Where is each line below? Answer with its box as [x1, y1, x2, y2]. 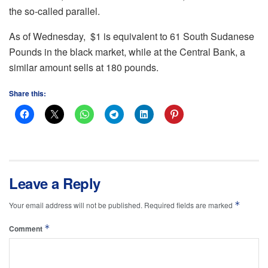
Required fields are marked [144, 199, 234, 210]
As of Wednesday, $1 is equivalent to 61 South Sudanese [9, 29, 254, 43]
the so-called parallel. [9, 4, 100, 18]
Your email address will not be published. [9, 199, 142, 210]
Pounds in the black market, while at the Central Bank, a [9, 44, 245, 59]
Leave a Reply [9, 172, 100, 193]
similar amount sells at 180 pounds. [9, 60, 159, 74]
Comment [9, 223, 44, 234]
